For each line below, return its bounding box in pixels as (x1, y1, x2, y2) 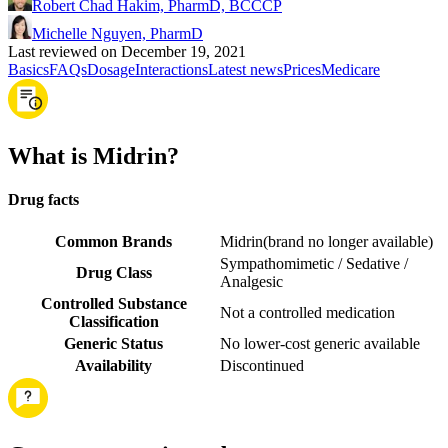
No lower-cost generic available (220, 335, 420, 353)
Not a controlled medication (220, 304, 395, 322)
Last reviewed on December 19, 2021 (8, 42, 246, 60)
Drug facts (8, 190, 79, 208)
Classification (68, 313, 159, 331)
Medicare (321, 60, 380, 78)
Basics (8, 60, 49, 78)
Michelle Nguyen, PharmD (32, 24, 203, 42)
